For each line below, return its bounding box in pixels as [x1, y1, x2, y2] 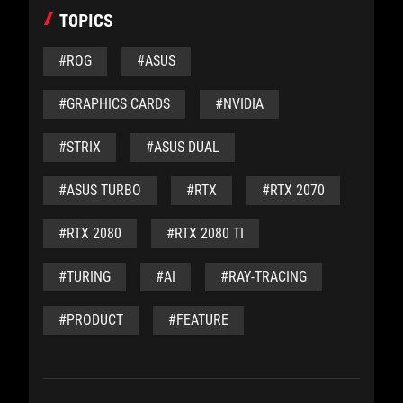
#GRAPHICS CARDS [58, 94, 170, 112]
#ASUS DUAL [146, 138, 219, 156]
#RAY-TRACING [220, 267, 307, 285]
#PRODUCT [58, 310, 123, 328]
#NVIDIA [215, 94, 264, 112]
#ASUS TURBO [58, 181, 141, 199]
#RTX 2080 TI [166, 224, 244, 242]
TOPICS [59, 9, 113, 31]
